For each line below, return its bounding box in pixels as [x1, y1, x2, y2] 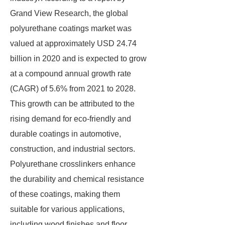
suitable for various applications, [10, 205, 125, 213]
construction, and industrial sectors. [10, 145, 135, 153]
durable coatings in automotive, [10, 130, 121, 138]
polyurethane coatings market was [10, 24, 132, 33]
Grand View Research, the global [10, 9, 128, 18]
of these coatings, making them [10, 190, 120, 198]
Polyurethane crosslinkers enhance [10, 160, 136, 168]
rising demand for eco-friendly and [10, 115, 131, 123]
